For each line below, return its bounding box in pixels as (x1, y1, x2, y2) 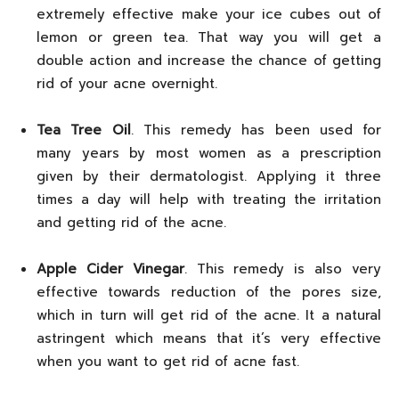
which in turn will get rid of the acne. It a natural (37, 305, 381, 325)
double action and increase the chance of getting (37, 50, 381, 70)
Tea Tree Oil (37, 119, 131, 140)
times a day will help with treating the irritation (37, 189, 381, 209)
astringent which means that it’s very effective (37, 328, 381, 348)
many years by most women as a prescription (37, 142, 381, 163)
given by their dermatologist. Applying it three (37, 166, 381, 186)
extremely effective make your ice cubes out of (37, 4, 381, 24)
